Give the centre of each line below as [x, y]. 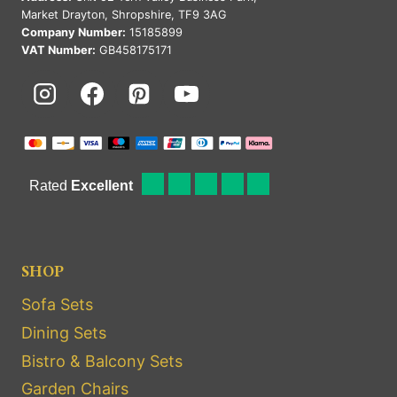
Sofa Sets [57, 305]
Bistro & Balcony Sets [102, 361]
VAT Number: [58, 50]
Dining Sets [64, 333]
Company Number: [74, 32]
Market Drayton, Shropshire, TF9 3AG [124, 14]
